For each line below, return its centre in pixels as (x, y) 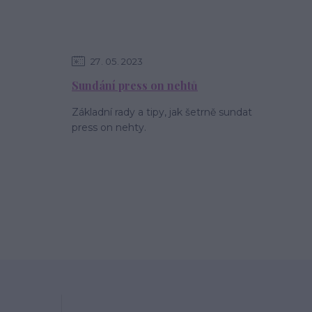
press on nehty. (109, 127)
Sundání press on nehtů (135, 85)
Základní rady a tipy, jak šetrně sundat (162, 112)
